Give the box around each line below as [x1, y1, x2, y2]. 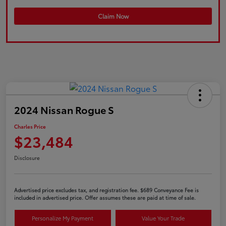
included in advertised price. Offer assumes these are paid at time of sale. [14, 193, 196, 201]
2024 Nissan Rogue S [14, 102, 114, 117]
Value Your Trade [142, 213, 185, 222]
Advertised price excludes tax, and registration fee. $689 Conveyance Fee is [14, 186, 199, 194]
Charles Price [14, 122, 46, 130]
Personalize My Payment [32, 213, 94, 222]
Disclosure [14, 153, 40, 161]
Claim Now [97, 11, 129, 20]
